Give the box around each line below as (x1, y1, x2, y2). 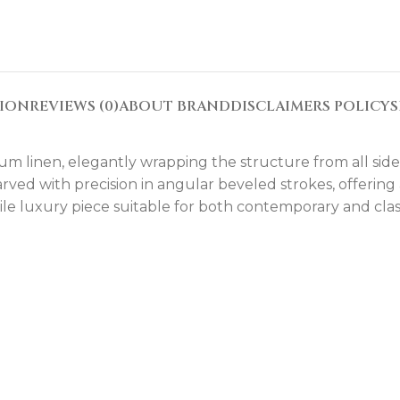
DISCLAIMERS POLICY (230, 96, 390, 117)
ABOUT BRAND (119, 96, 230, 117)
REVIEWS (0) (29, 96, 119, 117)
